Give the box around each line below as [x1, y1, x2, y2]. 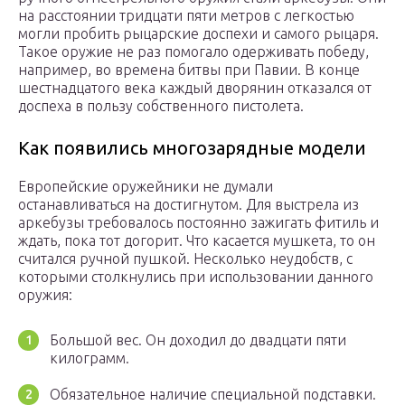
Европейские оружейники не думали [18, 178, 273, 195]
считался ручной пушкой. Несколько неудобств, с [18, 250, 353, 268]
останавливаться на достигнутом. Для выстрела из [18, 196, 359, 213]
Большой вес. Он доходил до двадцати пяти [50, 332, 346, 349]
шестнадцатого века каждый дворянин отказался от [18, 80, 372, 97]
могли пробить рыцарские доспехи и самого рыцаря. [18, 25, 379, 42]
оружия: [18, 287, 72, 304]
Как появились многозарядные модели [18, 137, 366, 159]
